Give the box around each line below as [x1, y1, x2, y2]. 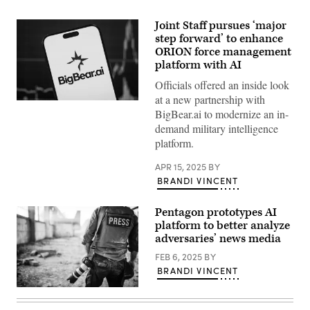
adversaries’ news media [155, 231, 281, 246]
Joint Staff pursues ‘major [155, 18, 286, 33]
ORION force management [155, 44, 291, 60]
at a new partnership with [155, 92, 265, 107]
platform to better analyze [155, 218, 290, 233]
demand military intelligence [155, 121, 278, 136]
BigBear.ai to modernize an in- [155, 107, 289, 121]
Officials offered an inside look [155, 77, 289, 92]
